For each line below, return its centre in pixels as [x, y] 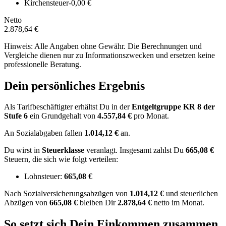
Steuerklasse [64, 150]
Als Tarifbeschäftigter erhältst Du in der [68, 107]
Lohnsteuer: [44, 177]
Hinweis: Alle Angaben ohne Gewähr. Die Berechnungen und [103, 46]
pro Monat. [150, 116]
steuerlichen [198, 194]
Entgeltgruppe [157, 107]
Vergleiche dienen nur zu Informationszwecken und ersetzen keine [109, 55]
